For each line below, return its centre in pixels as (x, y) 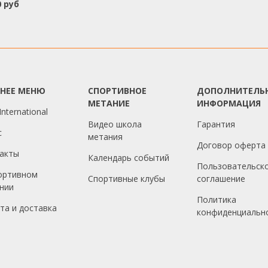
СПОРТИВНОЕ (117, 90)
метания (105, 136)
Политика (217, 199)
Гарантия (216, 124)
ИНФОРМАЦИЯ (229, 103)
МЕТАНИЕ (109, 103)
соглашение (221, 178)
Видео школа (115, 124)
